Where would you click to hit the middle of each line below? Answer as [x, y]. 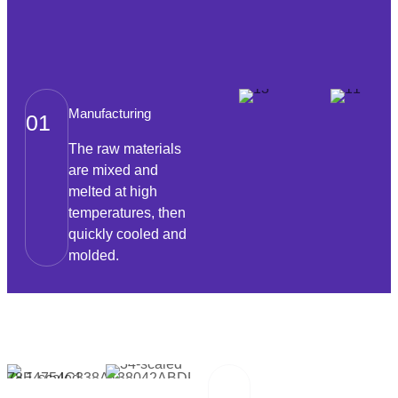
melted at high [112, 191]
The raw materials [124, 149]
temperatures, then [127, 213]
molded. [93, 255]
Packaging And [295, 389]
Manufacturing [109, 113]
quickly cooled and [127, 234]
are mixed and [113, 170]
